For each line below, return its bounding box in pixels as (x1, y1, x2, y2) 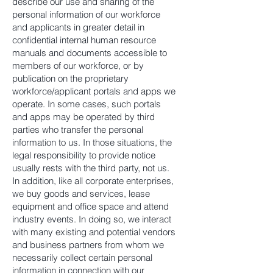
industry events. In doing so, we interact (12, 213, 171, 225)
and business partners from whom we (12, 239, 164, 250)
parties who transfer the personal (12, 124, 143, 135)
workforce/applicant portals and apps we (12, 85, 175, 97)
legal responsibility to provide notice (12, 149, 155, 161)
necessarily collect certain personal (12, 252, 152, 263)
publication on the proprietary (12, 73, 129, 84)
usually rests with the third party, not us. (12, 162, 169, 174)
